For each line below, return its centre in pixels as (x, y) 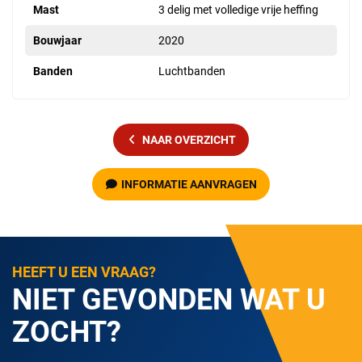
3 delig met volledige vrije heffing (238, 10)
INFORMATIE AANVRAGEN (189, 185)
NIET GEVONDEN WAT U (169, 300)
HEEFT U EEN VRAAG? (84, 272)
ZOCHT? (67, 333)
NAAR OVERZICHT (189, 140)
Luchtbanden (192, 72)
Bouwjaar (57, 41)
